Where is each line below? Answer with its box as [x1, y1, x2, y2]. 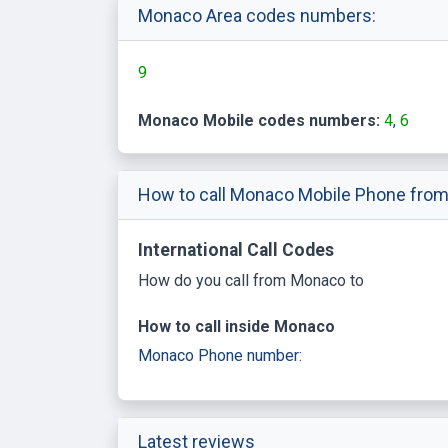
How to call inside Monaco [138, 316, 335, 336]
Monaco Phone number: [138, 345, 302, 365]
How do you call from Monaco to [138, 270, 364, 290]
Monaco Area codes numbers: [138, 4, 376, 26]
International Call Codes [138, 239, 334, 260]
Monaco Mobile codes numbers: [138, 110, 380, 130]
